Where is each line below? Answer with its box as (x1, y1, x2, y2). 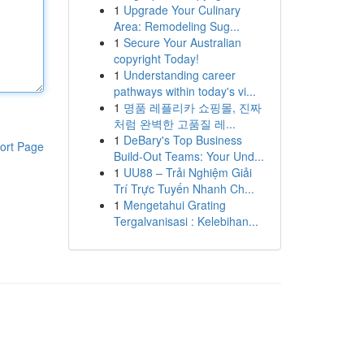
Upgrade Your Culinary (123, 2, 240, 18)
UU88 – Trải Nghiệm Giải (123, 164, 252, 180)
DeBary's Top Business (123, 132, 242, 148)
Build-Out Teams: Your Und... (113, 148, 264, 164)
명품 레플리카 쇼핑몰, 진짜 (123, 99, 262, 115)
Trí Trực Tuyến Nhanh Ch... (113, 180, 254, 197)
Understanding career (123, 67, 236, 83)
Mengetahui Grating (123, 197, 226, 213)
